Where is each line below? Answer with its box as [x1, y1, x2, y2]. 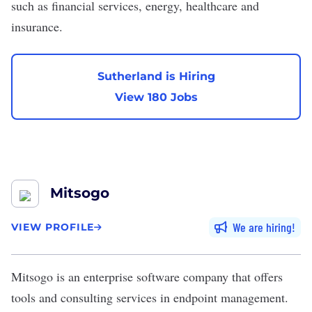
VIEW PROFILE [11, 221, 94, 233]
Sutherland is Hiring [97, 69, 215, 83]
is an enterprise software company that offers [53, 268, 283, 285]
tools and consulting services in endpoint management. [11, 289, 288, 306]
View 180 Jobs [114, 90, 198, 104]
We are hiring [233, 219, 292, 235]
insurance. [11, 18, 63, 35]
